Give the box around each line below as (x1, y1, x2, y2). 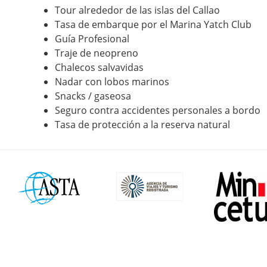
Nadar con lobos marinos (55, 74, 169, 88)
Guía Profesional (55, 32, 129, 45)
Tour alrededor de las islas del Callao (55, 3, 220, 17)
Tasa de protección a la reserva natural (55, 117, 230, 131)
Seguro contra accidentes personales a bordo (55, 103, 260, 117)
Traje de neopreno (55, 46, 138, 60)
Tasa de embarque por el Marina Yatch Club (55, 17, 252, 31)
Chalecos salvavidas (55, 60, 144, 74)
